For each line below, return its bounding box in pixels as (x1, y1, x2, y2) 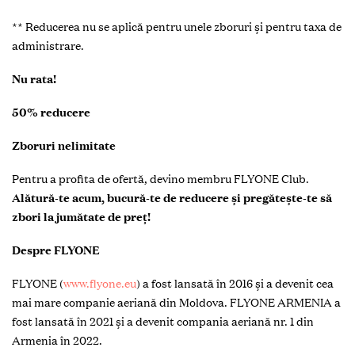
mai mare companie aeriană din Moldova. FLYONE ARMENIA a (12, 295, 341, 310)
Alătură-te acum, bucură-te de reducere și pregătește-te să (12, 190, 332, 205)
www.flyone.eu (63, 276, 136, 291)
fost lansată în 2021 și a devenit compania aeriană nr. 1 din (12, 314, 314, 329)
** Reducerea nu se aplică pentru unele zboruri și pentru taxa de (12, 19, 342, 34)
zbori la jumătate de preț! (12, 209, 151, 224)
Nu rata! (12, 71, 56, 86)
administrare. (12, 38, 84, 53)
